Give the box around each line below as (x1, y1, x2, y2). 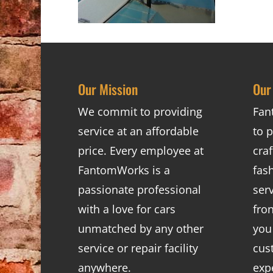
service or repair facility (77, 241, 198, 256)
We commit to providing (77, 104, 202, 119)
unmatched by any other (77, 221, 204, 236)
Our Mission (77, 79, 138, 99)
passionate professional (77, 182, 201, 197)
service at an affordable (77, 124, 199, 139)
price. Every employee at (77, 143, 204, 158)
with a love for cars (77, 202, 175, 217)
